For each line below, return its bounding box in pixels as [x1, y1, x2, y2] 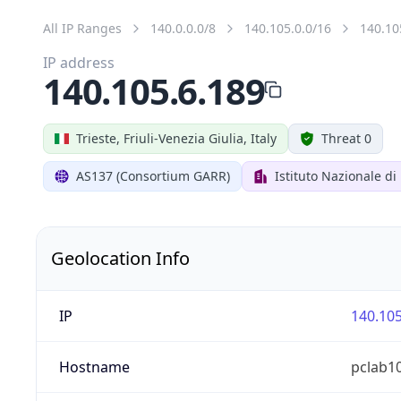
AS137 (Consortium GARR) [76, 166, 230, 184]
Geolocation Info [51, 245, 190, 270]
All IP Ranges [43, 19, 122, 37]
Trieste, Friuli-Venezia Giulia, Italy [76, 129, 277, 147]
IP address [43, 52, 115, 73]
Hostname [58, 356, 130, 377]
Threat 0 [321, 129, 371, 147]
